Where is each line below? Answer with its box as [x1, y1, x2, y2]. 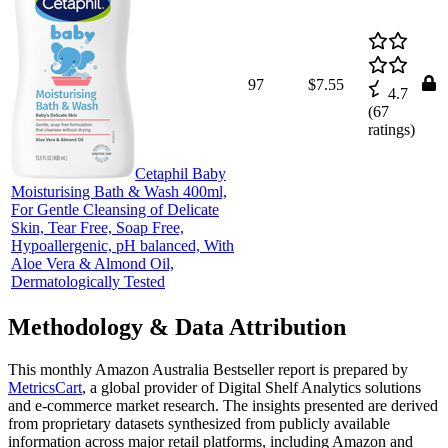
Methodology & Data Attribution [8, 313, 346, 340]
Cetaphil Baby [135, 164, 226, 182]
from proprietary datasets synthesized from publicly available [8, 414, 390, 432]
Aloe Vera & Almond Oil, [11, 254, 174, 272]
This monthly [8, 360, 95, 378]
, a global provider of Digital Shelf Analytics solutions [82, 378, 421, 396]
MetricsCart [8, 378, 82, 396]
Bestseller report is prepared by [209, 360, 408, 378]
